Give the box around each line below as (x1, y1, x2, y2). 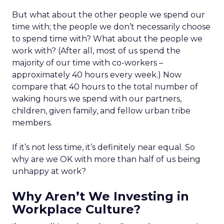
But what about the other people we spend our (12, 10, 205, 19)
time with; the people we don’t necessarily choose (12, 22, 210, 31)
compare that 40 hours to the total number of (12, 82, 198, 91)
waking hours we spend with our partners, (12, 94, 181, 103)
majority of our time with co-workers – (12, 58, 163, 67)
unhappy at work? (12, 166, 86, 176)
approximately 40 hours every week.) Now (12, 70, 181, 79)
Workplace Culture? (12, 202, 140, 216)
